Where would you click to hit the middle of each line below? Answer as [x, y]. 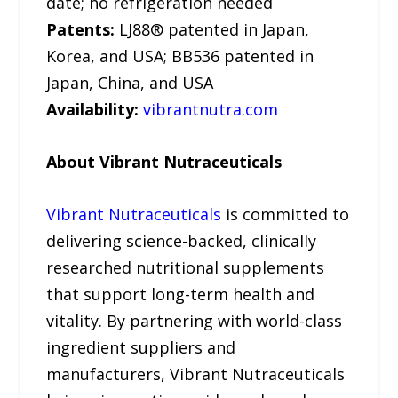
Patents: [81, 30]
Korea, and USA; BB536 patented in [180, 56]
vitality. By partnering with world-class [195, 320]
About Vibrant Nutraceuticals [164, 162]
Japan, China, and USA [130, 83]
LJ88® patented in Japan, [212, 30]
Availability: [93, 110]
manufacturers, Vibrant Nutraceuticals [196, 374]
